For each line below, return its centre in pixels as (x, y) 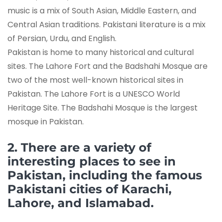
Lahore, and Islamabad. (81, 203)
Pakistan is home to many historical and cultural (101, 53)
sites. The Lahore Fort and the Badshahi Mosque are (108, 66)
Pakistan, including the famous (105, 175)
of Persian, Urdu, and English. (62, 39)
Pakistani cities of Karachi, (89, 189)
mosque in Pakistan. (46, 122)
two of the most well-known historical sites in (95, 80)
